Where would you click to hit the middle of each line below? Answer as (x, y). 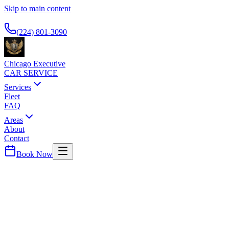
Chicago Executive (35, 64)
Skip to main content (37, 8)
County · (113, 208)
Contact (17, 138)
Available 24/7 (28, 18)
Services (18, 87)
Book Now (35, 154)
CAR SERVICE (31, 73)
